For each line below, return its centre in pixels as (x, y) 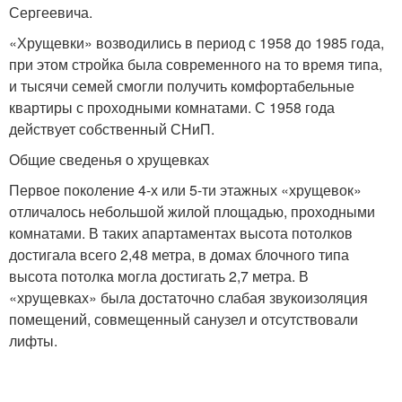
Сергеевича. (51, 12)
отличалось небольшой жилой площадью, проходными (192, 211)
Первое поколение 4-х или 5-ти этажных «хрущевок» (185, 190)
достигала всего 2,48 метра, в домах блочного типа (179, 254)
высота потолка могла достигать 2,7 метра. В (159, 276)
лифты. (33, 341)
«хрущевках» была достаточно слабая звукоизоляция (188, 297)
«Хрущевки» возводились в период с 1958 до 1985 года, (197, 43)
